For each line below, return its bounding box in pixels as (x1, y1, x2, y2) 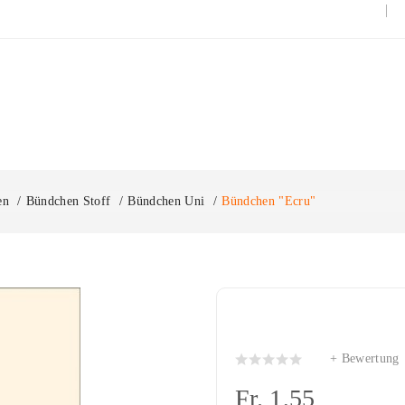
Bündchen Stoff (25, 194, 111, 208)
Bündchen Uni (127, 194, 205, 208)
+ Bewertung (330, 352, 400, 365)
